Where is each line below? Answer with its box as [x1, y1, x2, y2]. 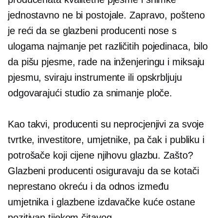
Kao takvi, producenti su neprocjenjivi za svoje [8, 119, 204, 129]
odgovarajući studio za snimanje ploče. [8, 88, 173, 98]
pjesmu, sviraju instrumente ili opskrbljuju [8, 72, 182, 83]
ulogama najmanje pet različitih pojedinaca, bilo [8, 41, 208, 52]
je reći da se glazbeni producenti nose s [8, 25, 177, 36]
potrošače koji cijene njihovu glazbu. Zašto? [8, 150, 193, 161]
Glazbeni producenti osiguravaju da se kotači [8, 165, 199, 176]
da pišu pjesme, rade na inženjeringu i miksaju [8, 56, 205, 67]
